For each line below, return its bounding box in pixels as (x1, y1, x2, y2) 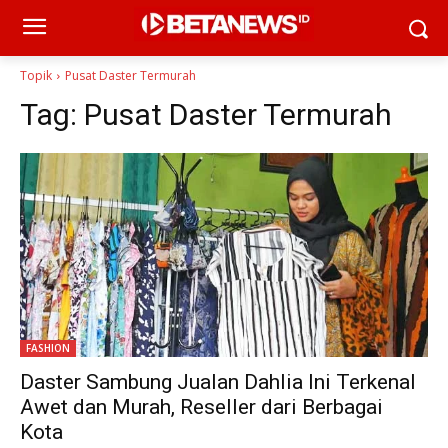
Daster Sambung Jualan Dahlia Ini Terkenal (20, 370, 416, 394)
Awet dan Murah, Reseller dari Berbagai (20, 395, 383, 419)
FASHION (26, 341, 70, 355)
